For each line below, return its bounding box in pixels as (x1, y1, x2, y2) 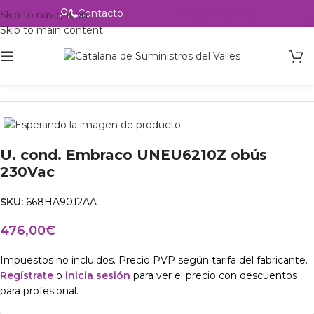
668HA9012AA (26, 196, 97, 209)
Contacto (78, 7, 123, 20)
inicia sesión (65, 269, 130, 282)
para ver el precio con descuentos (130, 269, 297, 282)
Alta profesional (179, 7, 254, 20)
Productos (29, 65, 81, 78)
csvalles (84, 65, 125, 78)
